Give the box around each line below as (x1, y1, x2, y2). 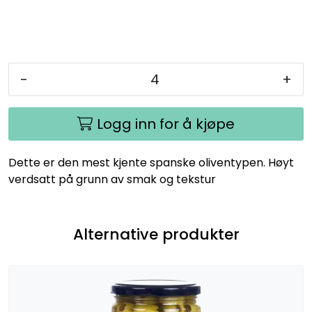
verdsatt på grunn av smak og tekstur (8, 171, 216, 187)
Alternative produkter (72, 224, 240, 245)
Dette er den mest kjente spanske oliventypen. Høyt (8, 155, 294, 171)
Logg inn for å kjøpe (97, 114, 235, 134)
